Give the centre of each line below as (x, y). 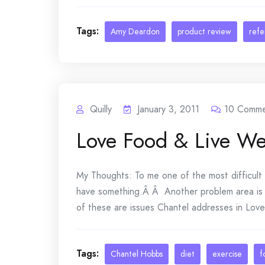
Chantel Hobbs (137, 254)
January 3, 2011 (168, 109)
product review (204, 31)
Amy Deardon (135, 31)
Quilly (101, 109)
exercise (227, 254)
